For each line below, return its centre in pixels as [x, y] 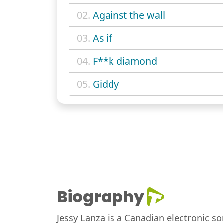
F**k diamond [125, 61]
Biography [101, 197]
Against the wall [129, 15]
